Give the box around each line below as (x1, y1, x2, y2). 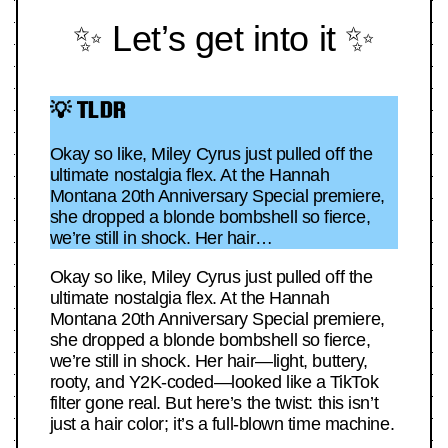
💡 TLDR (49, 96, 126, 122)
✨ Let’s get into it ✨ (73, 17, 375, 59)
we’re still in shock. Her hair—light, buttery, (49, 351, 368, 372)
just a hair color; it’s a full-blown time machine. (49, 414, 395, 435)
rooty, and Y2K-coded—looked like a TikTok (49, 372, 379, 393)
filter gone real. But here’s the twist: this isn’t (49, 393, 379, 414)
